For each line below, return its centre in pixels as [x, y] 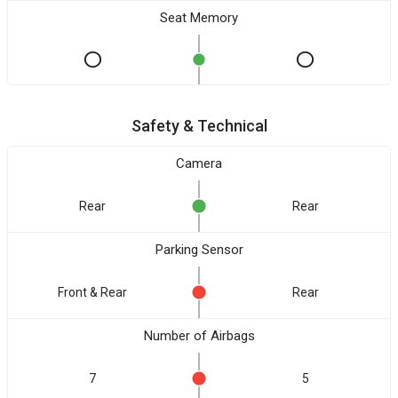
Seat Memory [199, 18]
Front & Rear [92, 292]
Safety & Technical [199, 126]
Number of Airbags [199, 336]
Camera [199, 163]
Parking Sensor [199, 250]
